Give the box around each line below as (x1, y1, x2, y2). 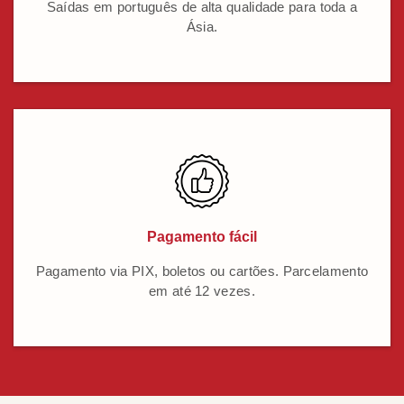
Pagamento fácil (147, 229, 257, 245)
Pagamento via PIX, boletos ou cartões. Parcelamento (35, 263, 369, 280)
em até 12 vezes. (149, 283, 255, 299)
